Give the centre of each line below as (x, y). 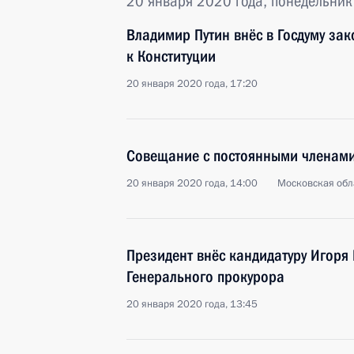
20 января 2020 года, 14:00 (192, 183)
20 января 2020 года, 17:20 (192, 84)
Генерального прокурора (205, 277)
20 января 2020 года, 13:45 (192, 304)
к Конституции (171, 56)
